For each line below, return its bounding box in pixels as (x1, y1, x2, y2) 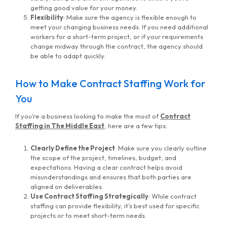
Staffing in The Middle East (15, 122, 104, 130)
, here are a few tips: (104, 122, 167, 130)
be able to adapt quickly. (30, 52, 105, 60)
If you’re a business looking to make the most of (15, 112, 160, 121)
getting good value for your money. (30, 4, 137, 12)
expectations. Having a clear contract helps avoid (30, 163, 182, 172)
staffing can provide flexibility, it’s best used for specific (30, 202, 200, 210)
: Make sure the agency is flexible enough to (63, 13, 197, 22)
